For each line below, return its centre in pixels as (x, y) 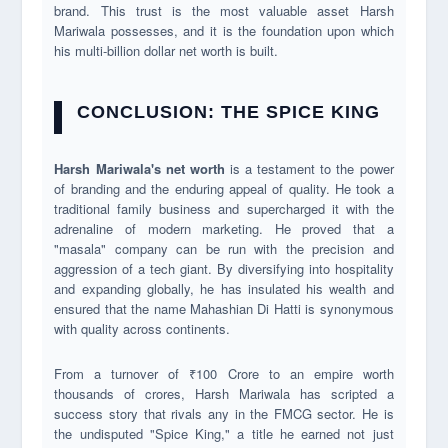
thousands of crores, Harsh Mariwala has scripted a (224, 393)
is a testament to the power (309, 168)
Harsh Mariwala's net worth (139, 168)
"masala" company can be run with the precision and (224, 248)
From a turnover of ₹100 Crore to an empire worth (224, 373)
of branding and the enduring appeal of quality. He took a (224, 188)
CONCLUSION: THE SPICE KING (229, 111)
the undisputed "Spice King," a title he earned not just (224, 433)
